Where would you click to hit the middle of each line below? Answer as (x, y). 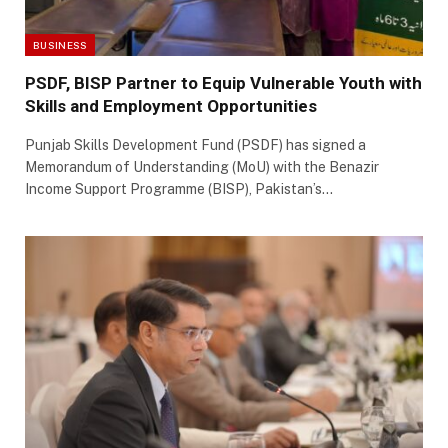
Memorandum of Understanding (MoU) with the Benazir (202, 167)
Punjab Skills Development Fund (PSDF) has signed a (195, 145)
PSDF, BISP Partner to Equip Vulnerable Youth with (223, 83)
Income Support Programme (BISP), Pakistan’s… (179, 189)
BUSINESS (60, 45)
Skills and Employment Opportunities (171, 106)
